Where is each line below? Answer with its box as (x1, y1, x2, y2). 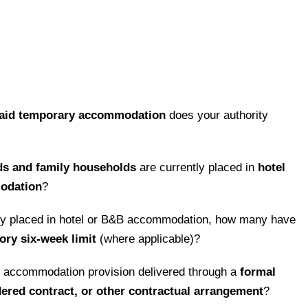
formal (240, 265, 276, 279)
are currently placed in (136, 161, 258, 175)
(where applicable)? (96, 232, 201, 246)
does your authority (166, 108, 269, 122)
